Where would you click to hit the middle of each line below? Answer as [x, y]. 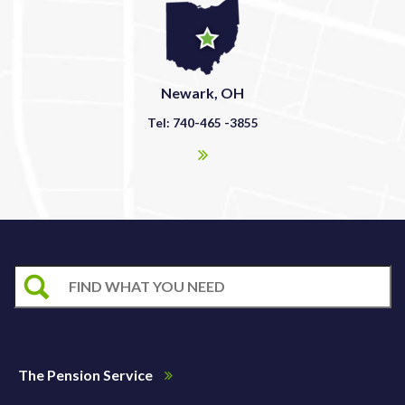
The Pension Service [87, 374]
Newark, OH [202, 92]
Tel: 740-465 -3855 [202, 122]
